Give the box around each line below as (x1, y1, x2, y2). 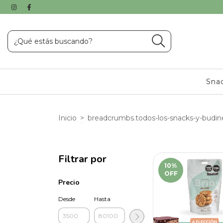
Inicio (58, 113, 77, 122)
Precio (58, 178, 80, 187)
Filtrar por (58, 152, 107, 166)
